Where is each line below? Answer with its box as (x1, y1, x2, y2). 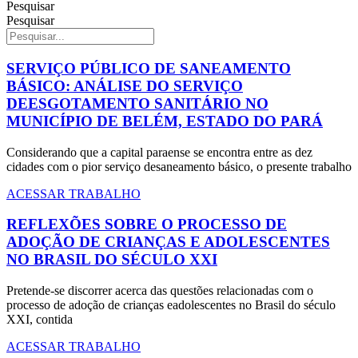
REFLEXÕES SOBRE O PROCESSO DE (6, 216, 287, 233)
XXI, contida (6, 312, 73, 327)
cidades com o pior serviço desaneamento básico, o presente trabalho (6, 159, 352, 173)
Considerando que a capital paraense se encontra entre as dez (6, 145, 312, 159)
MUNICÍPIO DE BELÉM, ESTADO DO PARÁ (6, 112, 323, 129)
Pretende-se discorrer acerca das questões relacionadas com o (6, 284, 313, 298)
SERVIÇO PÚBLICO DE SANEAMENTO (6, 59, 291, 77)
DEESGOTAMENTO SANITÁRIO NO (6, 94, 268, 112)
